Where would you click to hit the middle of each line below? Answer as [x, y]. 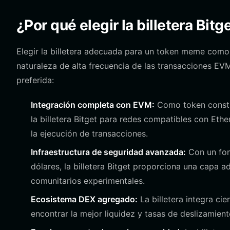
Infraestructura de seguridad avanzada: [108, 152]
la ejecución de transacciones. [89, 133]
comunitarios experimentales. [88, 181]
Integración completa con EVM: [93, 105]
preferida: [35, 80]
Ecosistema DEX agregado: [84, 199]
